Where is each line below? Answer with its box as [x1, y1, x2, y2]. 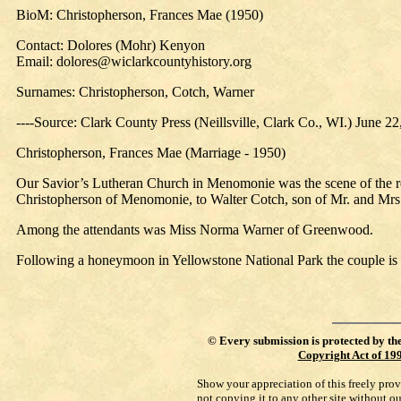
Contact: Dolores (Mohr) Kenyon [16, 38, 205, 53]
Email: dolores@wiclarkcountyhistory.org [16, 54, 252, 69]
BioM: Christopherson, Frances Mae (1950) [16, 7, 263, 22]
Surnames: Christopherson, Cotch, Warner [16, 84, 254, 99]
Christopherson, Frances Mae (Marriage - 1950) [16, 145, 286, 160]
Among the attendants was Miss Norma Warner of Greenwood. [16, 222, 373, 237]
